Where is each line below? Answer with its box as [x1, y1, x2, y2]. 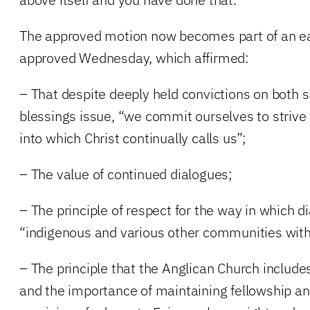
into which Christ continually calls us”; [19, 128, 246, 147]
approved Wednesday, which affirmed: [19, 48, 249, 67]
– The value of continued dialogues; [19, 164, 232, 183]
